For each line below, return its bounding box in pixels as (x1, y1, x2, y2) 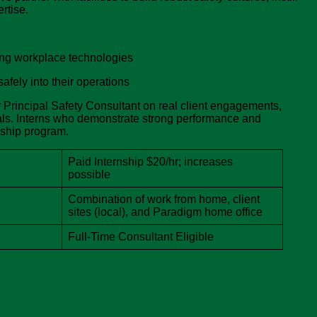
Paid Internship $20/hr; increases (68, 156, 233, 168)
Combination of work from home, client (68, 193, 260, 206)
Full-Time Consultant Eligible (68, 231, 214, 243)
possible (68, 168, 110, 181)
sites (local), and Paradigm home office (68, 206, 263, 219)
